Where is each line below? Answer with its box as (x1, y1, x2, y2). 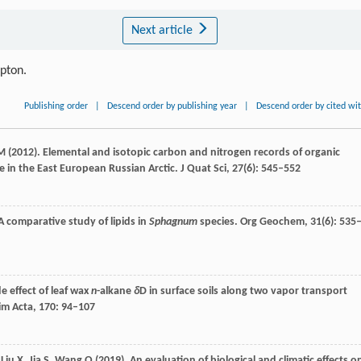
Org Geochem (238, 216, 305, 228)
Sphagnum (149, 216, 197, 228)
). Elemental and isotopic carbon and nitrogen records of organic (34, 147, 340, 159)
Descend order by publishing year (107, 102, 238, 111)
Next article (131, 24, 196, 37)
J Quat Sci (178, 163, 226, 175)
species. (197, 216, 238, 228)
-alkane (97, 285, 134, 297)
